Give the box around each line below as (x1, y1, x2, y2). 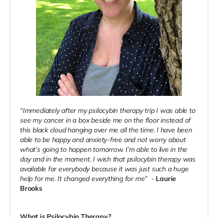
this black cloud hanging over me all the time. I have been (20, 125, 192, 134)
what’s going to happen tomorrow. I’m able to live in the (20, 145, 188, 154)
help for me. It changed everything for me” (20, 174, 149, 183)
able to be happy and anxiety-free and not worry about (20, 135, 186, 144)
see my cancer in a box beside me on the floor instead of (20, 115, 191, 125)
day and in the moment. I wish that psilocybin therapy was (20, 154, 196, 163)
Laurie (156, 174, 177, 183)
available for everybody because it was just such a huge (20, 164, 189, 173)
